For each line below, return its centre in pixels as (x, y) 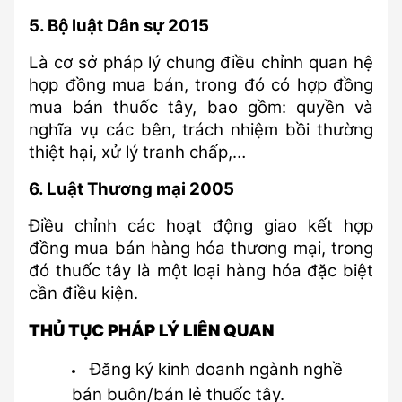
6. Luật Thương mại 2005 (131, 189)
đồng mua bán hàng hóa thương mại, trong (201, 248)
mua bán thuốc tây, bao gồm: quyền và (201, 107)
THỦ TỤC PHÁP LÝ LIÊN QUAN (151, 331)
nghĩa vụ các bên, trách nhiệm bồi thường (201, 130)
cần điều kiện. (83, 293)
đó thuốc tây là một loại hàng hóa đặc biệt (201, 271)
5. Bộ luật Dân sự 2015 (119, 26)
